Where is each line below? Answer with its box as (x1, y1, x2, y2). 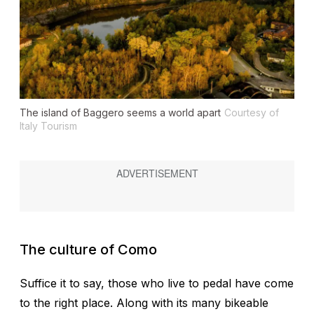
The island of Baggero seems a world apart (20, 107, 221, 119)
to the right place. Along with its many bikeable (20, 296, 268, 310)
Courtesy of (224, 107, 279, 119)
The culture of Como (20, 241, 157, 259)
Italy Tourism (20, 120, 77, 132)
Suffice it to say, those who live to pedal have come (20, 276, 294, 291)
